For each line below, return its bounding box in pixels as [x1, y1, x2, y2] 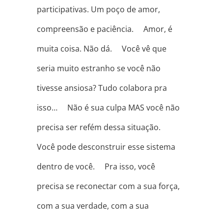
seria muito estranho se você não [36, 63, 161, 74]
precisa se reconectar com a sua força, [36, 181, 180, 192]
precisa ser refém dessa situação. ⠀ [36, 122, 168, 133]
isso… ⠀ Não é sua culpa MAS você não [36, 102, 180, 113]
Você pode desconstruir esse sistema [36, 141, 175, 153]
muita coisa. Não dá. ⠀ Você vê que [36, 43, 166, 55]
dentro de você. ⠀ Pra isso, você [36, 161, 155, 172]
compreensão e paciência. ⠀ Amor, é [36, 24, 172, 35]
